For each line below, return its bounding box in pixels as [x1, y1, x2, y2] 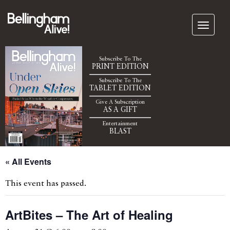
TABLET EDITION [89, 85, 151, 92]
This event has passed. [5, 179, 86, 188]
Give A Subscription [95, 100, 145, 106]
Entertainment [103, 121, 138, 127]
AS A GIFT [103, 106, 137, 114]
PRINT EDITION [91, 63, 149, 71]
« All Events [5, 155, 51, 167]
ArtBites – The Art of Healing [5, 205, 173, 223]
